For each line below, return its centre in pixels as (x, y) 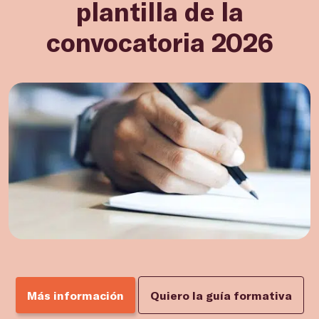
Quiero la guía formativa (221, 295)
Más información (75, 295)
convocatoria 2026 (159, 42)
